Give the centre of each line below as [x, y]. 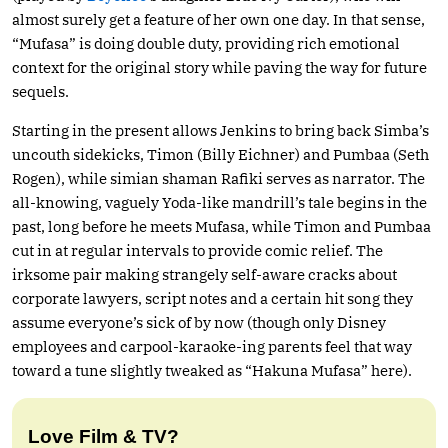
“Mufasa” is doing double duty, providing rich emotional [206, 43]
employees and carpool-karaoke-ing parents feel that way [212, 346]
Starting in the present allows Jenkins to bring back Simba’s [220, 130]
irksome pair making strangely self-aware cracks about [204, 274]
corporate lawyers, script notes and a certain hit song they [212, 298]
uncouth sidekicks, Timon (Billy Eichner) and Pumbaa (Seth [220, 154]
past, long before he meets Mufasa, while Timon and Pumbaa [221, 226]
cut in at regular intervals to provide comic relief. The [197, 250]
